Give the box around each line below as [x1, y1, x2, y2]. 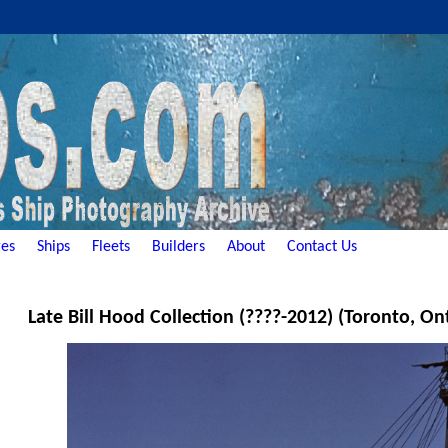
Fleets [92, 238, 130, 255]
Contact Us [287, 238, 357, 255]
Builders [152, 238, 205, 255]
